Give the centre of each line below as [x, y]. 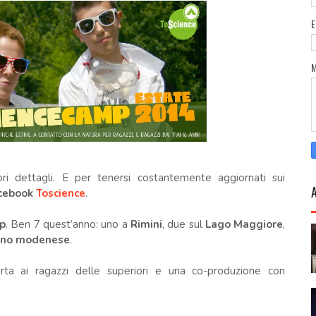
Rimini [146, 224]
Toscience [60, 193]
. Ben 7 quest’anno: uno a [68, 224]
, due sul [183, 224]
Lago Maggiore [244, 224]
